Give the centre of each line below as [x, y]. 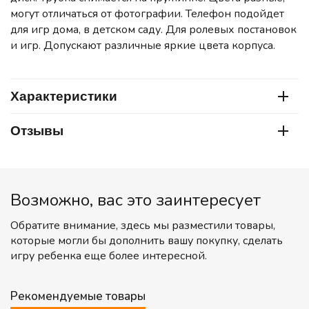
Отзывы [37, 130]
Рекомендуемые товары [78, 297]
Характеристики [64, 96]
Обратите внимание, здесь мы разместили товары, [143, 226]
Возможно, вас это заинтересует [136, 200]
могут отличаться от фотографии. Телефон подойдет [147, 14]
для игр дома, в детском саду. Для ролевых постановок [153, 30]
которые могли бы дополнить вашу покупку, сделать [147, 241]
